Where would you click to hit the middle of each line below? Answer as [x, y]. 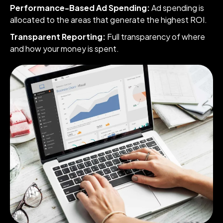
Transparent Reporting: [58, 36]
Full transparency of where [156, 36]
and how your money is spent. [64, 48]
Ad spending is [177, 7]
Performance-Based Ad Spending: [80, 7]
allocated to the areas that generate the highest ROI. [109, 19]
